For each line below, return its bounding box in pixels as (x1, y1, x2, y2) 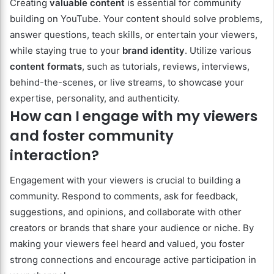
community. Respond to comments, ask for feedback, (10, 190, 238, 202)
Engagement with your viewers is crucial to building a (10, 174, 240, 186)
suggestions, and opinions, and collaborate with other (10, 206, 242, 218)
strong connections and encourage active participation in (10, 253, 256, 265)
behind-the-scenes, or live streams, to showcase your (10, 76, 244, 89)
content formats (10, 61, 82, 73)
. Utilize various (185, 45, 251, 57)
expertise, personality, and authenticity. (10, 92, 180, 105)
